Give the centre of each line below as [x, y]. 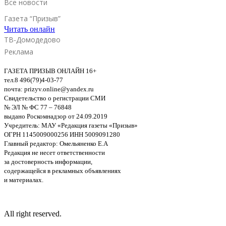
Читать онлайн [30, 29]
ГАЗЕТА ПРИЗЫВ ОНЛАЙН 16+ [50, 71]
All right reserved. [33, 214]
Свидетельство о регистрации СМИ [55, 98]
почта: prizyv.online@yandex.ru [49, 89]
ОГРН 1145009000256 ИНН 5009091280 [62, 135]
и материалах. [24, 180]
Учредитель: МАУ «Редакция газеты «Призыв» [71, 126]
